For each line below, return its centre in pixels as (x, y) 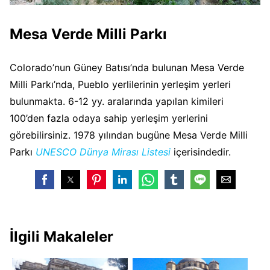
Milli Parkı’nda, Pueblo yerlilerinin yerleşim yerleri (120, 85)
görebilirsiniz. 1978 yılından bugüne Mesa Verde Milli (129, 135)
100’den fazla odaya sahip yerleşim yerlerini (109, 118)
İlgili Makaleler (61, 237)
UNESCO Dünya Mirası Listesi (103, 152)
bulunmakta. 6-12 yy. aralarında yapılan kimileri (117, 102)
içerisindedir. (202, 152)
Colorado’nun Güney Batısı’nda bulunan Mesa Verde (127, 68)
